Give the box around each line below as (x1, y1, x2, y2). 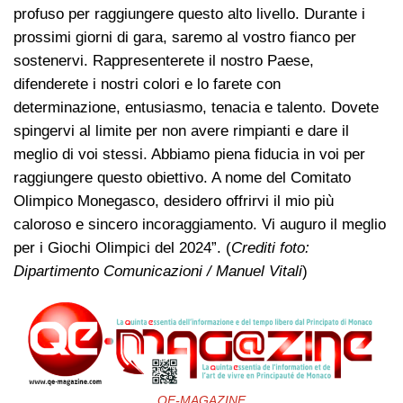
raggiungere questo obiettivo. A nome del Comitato (13, 168, 351, 186)
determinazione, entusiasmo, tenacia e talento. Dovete (13, 98, 379, 116)
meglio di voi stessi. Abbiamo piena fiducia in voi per (13, 145, 365, 163)
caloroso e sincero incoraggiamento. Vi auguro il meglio (13, 215, 386, 233)
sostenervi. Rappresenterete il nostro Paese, (13, 51, 314, 69)
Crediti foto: (231, 238, 309, 256)
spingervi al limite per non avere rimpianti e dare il (13, 121, 349, 139)
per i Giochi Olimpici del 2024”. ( (13, 238, 231, 256)
